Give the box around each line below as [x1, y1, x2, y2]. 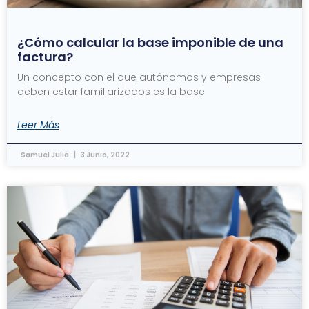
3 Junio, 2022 [79, 150, 130, 160]
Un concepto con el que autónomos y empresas [17, 70, 261, 84]
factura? [17, 48, 73, 66]
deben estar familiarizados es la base [17, 85, 205, 99]
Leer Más [17, 118, 59, 132]
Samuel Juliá [21, 150, 70, 160]
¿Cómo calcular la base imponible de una [17, 34, 283, 51]
